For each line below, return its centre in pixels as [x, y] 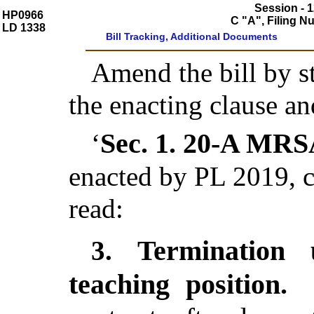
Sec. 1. [142, 143]
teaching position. [186, 285]
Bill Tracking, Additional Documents [192, 36]
